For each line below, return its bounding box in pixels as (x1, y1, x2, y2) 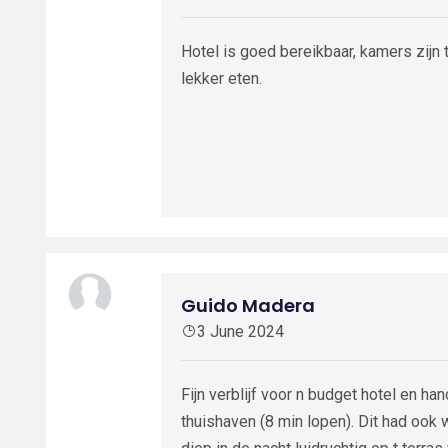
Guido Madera (181, 293, 315, 318)
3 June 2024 (197, 322, 284, 341)
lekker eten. (181, 69, 262, 88)
